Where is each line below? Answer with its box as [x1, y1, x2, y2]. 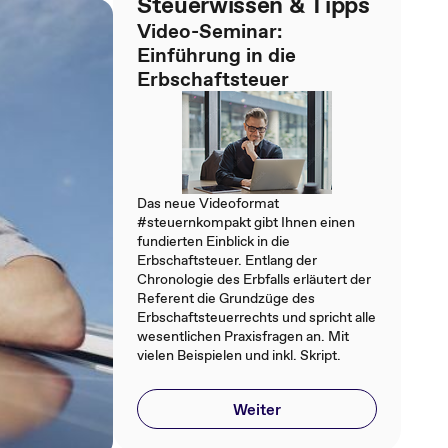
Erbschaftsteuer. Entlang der [137, 250, 317, 270]
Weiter [233, 398, 281, 420]
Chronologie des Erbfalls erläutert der [137, 269, 371, 289]
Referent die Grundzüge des [137, 288, 315, 308]
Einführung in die [137, 41, 296, 69]
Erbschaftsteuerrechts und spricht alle [137, 307, 376, 327]
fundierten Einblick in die [137, 231, 290, 251]
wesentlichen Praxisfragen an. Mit [137, 326, 349, 346]
